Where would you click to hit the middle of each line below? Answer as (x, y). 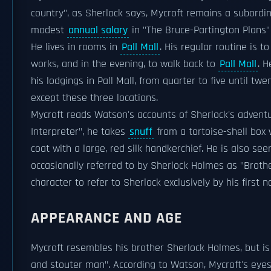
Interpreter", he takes (80, 132)
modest (49, 30)
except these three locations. (94, 98)
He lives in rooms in (76, 47)
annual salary (98, 30)
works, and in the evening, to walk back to (125, 64)
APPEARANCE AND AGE (106, 218)
